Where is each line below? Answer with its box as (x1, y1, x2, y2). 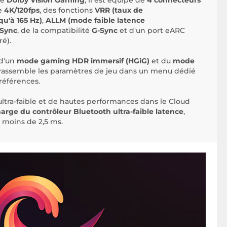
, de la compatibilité (17, 26, 92, 35)
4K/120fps (4, 6, 40, 15)
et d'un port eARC (118, 26, 185, 35)
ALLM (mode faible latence (46, 16, 145, 25)
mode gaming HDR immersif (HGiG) (17, 56, 149, 66)
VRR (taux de (95, 6, 143, 15)
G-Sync (92, 26, 118, 35)
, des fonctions (40, 6, 95, 15)
